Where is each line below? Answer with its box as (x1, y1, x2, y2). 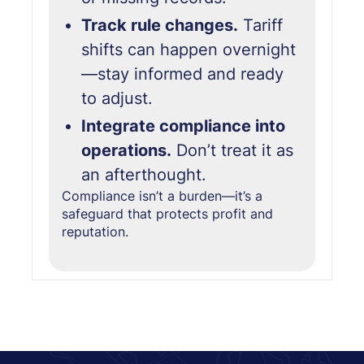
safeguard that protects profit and (62, 206, 274, 223)
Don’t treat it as (171, 141, 294, 161)
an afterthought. (81, 165, 207, 185)
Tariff (238, 15, 284, 36)
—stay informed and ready (81, 64, 284, 84)
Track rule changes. (81, 15, 239, 36)
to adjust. (81, 89, 154, 109)
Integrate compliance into (81, 116, 286, 136)
